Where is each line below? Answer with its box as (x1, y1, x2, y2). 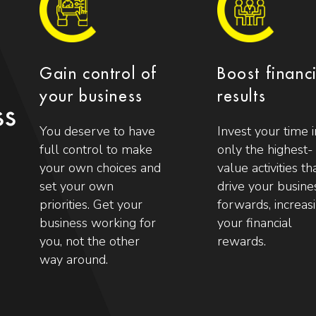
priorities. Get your (39, 195, 143, 213)
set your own (39, 177, 114, 195)
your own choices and (39, 159, 162, 176)
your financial (217, 214, 292, 231)
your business (39, 88, 143, 104)
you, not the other (39, 232, 140, 250)
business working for (39, 214, 157, 231)
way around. (39, 250, 109, 268)
